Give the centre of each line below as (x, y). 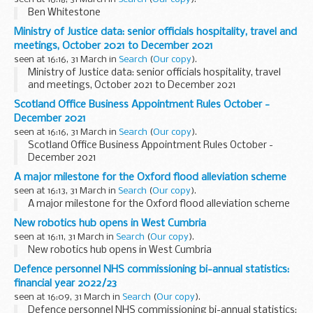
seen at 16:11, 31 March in (65, 238)
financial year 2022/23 (65, 284)
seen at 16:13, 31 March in (66, 191)
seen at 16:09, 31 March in (68, 298)
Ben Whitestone (64, 13)
